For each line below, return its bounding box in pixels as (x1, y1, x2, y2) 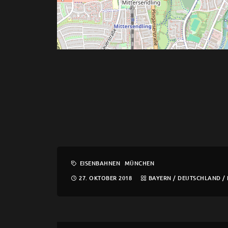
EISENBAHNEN (79, 159, 120, 168)
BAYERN (148, 174, 172, 183)
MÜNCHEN (124, 159, 154, 168)
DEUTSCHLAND (178, 174, 221, 183)
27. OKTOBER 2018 (79, 174, 132, 183)
